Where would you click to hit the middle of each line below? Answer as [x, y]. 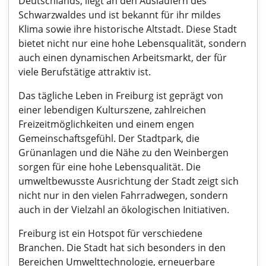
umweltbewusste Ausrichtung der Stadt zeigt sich [129, 181]
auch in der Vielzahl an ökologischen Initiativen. [124, 210]
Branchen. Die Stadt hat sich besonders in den [122, 248]
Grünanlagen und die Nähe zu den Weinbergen [123, 153]
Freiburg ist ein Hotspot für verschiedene [110, 233]
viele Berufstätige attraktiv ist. [85, 72]
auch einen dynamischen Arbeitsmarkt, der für [123, 58]
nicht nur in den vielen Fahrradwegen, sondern [123, 195]
